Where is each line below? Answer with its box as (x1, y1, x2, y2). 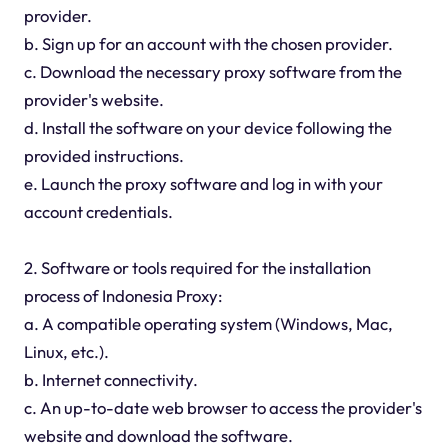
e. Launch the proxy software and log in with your (23, 172, 383, 194)
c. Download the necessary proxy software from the (23, 60, 402, 82)
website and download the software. (23, 424, 293, 446)
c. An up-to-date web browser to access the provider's (23, 396, 422, 418)
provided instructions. (23, 144, 184, 166)
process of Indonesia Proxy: (23, 284, 223, 306)
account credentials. (23, 200, 173, 222)
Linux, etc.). (23, 340, 109, 362)
